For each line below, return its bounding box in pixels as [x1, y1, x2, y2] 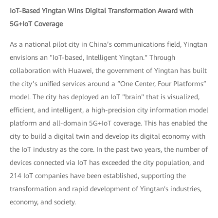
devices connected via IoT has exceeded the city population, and [10, 159, 204, 166]
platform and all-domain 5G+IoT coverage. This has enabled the [10, 119, 207, 127]
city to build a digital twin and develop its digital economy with [10, 132, 205, 140]
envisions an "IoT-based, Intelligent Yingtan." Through [10, 54, 175, 61]
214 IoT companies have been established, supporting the [10, 172, 186, 180]
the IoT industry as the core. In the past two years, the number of [10, 145, 208, 153]
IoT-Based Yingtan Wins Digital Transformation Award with [10, 7, 193, 15]
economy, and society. [10, 198, 76, 206]
